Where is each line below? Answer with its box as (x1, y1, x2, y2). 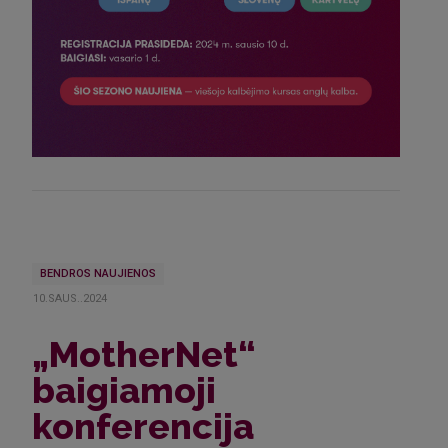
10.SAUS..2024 (33, 291, 108, 305)
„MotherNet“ (32, 333, 256, 376)
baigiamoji (32, 369, 216, 412)
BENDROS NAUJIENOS (40, 267, 156, 281)
